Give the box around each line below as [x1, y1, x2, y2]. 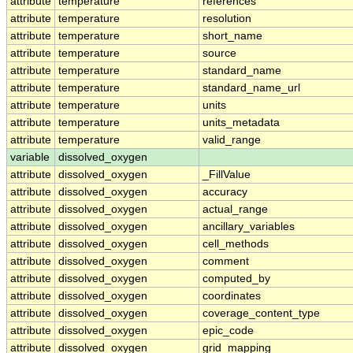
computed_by [203, 273, 270, 285]
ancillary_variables [203, 221, 295, 233]
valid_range [203, 134, 261, 147]
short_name [203, 30, 262, 43]
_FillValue [203, 169, 251, 181]
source [203, 47, 236, 60]
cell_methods [203, 238, 269, 251]
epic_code [203, 325, 254, 337]
